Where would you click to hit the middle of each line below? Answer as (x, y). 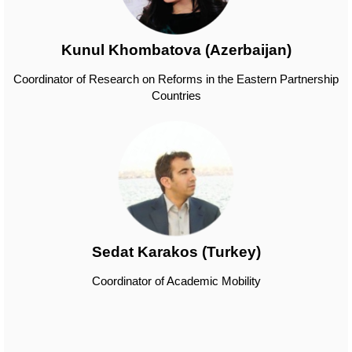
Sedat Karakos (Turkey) (176, 252)
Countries (176, 95)
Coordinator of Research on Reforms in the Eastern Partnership (176, 79)
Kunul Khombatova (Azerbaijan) (176, 50)
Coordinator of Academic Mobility (176, 281)
